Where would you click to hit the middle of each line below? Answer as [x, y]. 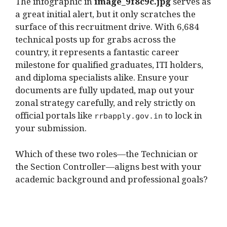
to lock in [182, 118]
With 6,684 [177, 29]
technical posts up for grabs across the [96, 42]
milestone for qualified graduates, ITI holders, [109, 67]
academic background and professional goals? [111, 181]
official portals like [55, 118]
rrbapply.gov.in [128, 116]
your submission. [51, 131]
